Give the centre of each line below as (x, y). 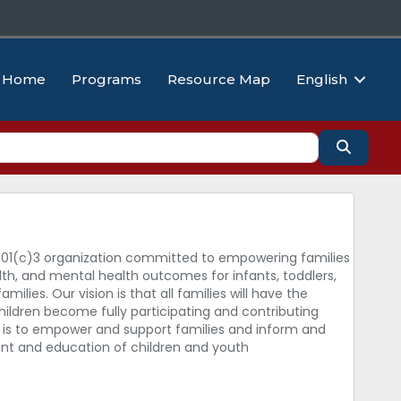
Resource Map (219, 80)
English (322, 80)
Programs (107, 80)
